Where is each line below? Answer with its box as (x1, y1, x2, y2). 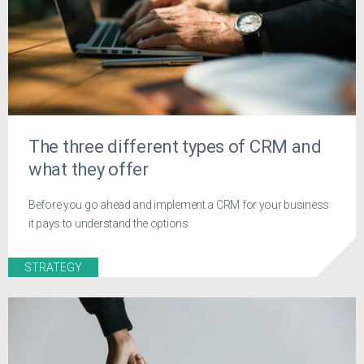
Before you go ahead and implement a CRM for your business (28, 197, 330, 211)
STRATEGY (24, 260, 82, 274)
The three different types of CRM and (28, 136, 322, 158)
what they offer (28, 159, 149, 180)
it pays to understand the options (28, 216, 188, 230)
